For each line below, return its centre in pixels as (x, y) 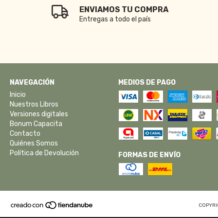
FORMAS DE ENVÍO (149, 155)
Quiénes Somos (34, 143)
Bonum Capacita (36, 124)
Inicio (18, 94)
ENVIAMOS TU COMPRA (124, 9)
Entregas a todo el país (115, 19)
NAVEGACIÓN (32, 82)
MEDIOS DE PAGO (147, 82)
